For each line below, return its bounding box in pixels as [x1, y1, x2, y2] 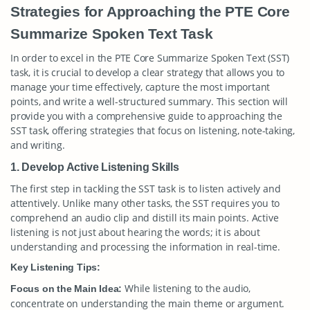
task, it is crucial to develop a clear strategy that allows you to [10, 66, 285, 79]
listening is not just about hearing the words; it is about [10, 226, 260, 239]
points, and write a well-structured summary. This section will [10, 95, 288, 108]
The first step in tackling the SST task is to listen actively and [10, 182, 281, 195]
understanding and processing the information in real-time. [10, 240, 280, 253]
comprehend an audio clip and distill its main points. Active [10, 211, 279, 224]
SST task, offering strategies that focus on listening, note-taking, [10, 124, 295, 137]
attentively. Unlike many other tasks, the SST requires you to [10, 197, 280, 210]
